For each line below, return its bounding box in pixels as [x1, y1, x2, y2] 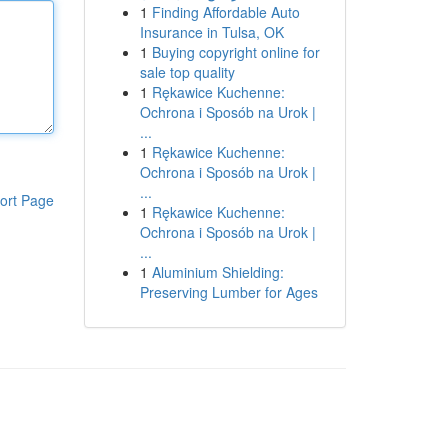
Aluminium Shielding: [151, 262, 284, 282]
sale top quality [139, 62, 235, 82]
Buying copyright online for [151, 42, 320, 62]
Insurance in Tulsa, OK [139, 22, 284, 42]
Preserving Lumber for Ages [139, 282, 318, 302]
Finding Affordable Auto [151, 2, 300, 22]
